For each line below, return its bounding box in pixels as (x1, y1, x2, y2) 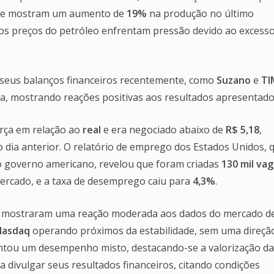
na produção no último (147, 6, 254, 20)
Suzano (217, 73, 251, 87)
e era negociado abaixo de (101, 122, 226, 136)
